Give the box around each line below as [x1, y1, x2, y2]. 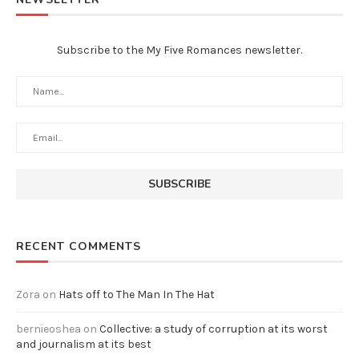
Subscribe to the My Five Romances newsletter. [57, 43, 302, 58]
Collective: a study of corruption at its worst [99, 322, 328, 337]
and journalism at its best [16, 337, 151, 352]
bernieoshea [16, 322, 81, 337]
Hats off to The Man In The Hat [58, 288, 215, 302]
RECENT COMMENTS [16, 239, 141, 255]
